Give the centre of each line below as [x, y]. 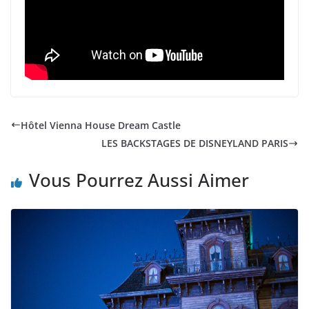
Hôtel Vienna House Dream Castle [101, 125]
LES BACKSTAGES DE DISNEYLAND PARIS [195, 143]
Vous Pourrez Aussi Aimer [139, 180]
